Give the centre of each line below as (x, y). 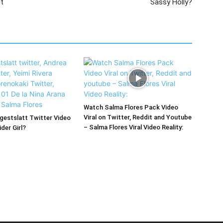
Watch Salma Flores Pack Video (131, 107)
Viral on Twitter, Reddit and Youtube (138, 117)
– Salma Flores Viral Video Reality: (133, 127)
